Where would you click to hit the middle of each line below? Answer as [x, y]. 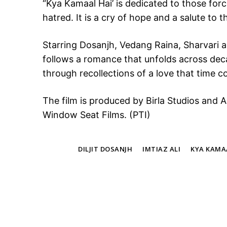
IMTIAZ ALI [161, 149]
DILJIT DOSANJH [105, 149]
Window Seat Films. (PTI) [97, 115]
